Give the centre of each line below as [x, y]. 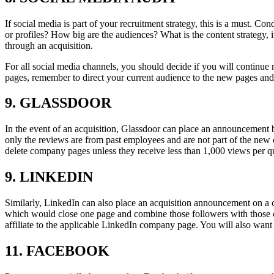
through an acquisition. [49, 45]
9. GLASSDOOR [58, 103]
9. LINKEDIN [49, 177]
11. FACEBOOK [57, 251]
